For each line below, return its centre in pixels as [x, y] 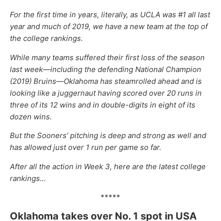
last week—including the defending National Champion [106, 69]
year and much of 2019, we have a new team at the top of [109, 27]
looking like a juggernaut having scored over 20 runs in [106, 93]
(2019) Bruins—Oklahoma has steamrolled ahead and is [106, 81]
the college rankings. [46, 38]
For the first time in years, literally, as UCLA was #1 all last [110, 15]
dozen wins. [31, 116]
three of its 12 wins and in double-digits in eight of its [103, 105]
